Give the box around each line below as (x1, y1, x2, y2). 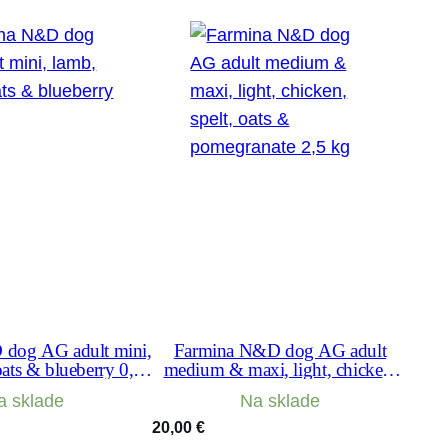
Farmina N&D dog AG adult (173, 339, 387, 361)
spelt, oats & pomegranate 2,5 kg (159, 377, 401, 399)
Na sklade (240, 390, 320, 411)
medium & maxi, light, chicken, (163, 358, 397, 380)
